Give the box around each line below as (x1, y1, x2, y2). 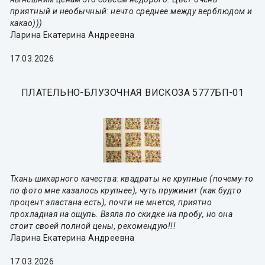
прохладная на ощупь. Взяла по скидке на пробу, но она (10, 209, 233, 219)
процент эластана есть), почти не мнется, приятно (10, 198, 212, 208)
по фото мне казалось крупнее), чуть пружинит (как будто (10, 186, 242, 196)
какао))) (10, 18, 43, 28)
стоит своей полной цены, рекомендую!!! (10, 221, 176, 231)
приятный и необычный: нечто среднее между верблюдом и (10, 7, 253, 17)
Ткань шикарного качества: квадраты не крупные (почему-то (10, 174, 254, 184)
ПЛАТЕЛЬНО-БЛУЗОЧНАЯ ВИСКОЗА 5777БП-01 (21, 87, 244, 99)
